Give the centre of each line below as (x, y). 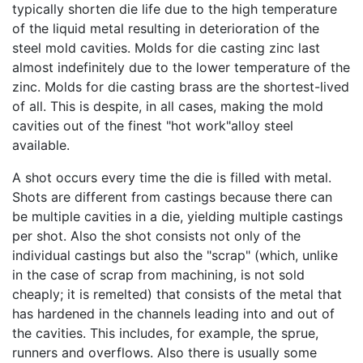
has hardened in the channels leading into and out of (173, 313)
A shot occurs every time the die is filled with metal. (172, 177)
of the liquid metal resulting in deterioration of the (166, 28)
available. (41, 145)
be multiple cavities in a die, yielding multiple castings (177, 216)
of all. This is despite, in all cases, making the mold (168, 106)
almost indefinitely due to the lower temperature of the (181, 67)
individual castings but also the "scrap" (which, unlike (175, 255)
